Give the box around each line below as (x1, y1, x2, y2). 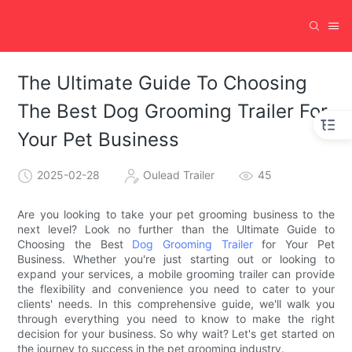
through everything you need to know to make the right (17, 311, 335, 325)
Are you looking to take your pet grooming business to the (17, 207, 335, 221)
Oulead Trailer (143, 167, 215, 181)
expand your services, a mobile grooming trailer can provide (17, 266, 335, 280)
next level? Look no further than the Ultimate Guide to (17, 222, 335, 236)
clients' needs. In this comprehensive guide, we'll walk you (17, 296, 335, 310)
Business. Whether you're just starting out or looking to (17, 251, 335, 266)
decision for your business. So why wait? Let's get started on (17, 326, 335, 340)
